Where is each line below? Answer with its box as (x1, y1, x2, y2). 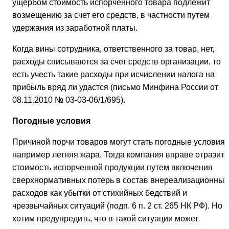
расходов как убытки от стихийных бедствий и (12, 189, 187, 198)
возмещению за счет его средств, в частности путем (12, 11, 210, 20)
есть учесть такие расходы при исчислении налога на (12, 70, 215, 79)
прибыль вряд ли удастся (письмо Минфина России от (12, 83, 218, 92)
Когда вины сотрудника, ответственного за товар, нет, (12, 44, 214, 54)
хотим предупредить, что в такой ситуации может (12, 214, 198, 223)
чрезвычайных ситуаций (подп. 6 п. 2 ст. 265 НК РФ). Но (12, 201, 222, 211)
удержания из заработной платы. (12, 24, 138, 33)
